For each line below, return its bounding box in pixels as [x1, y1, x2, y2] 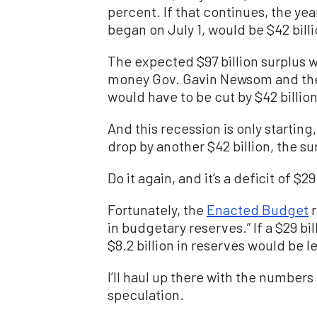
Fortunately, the [108, 201, 207, 219]
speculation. [108, 286, 184, 304]
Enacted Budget [207, 201, 309, 219]
